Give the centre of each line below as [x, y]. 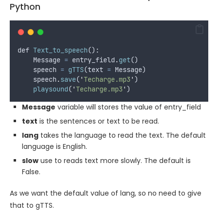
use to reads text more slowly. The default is [115, 160]
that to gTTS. [32, 205]
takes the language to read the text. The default [122, 135]
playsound [51, 89]
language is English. [54, 146]
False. [31, 172]
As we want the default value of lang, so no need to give [106, 193]
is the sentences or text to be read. [98, 121]
